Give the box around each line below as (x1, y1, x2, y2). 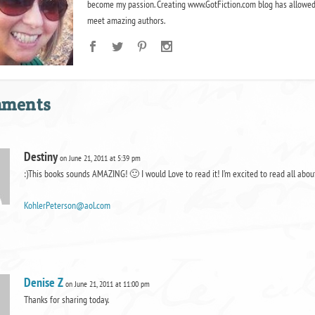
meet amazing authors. (86, 13, 165, 27)
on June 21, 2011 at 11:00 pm (65, 278, 150, 290)
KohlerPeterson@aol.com (23, 199, 110, 212)
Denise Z (23, 274, 63, 291)
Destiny (23, 148, 58, 165)
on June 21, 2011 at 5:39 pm (59, 152, 141, 163)
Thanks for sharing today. (23, 293, 109, 307)
